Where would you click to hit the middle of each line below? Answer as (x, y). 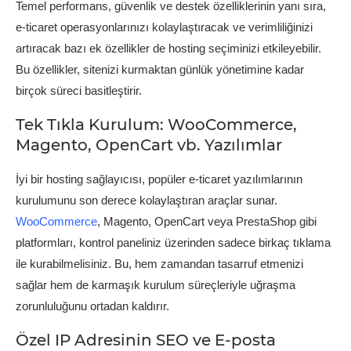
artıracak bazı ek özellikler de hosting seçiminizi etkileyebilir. (168, 48)
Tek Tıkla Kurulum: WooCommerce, (156, 124)
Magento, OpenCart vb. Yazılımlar (149, 145)
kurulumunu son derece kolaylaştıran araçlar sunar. (147, 200)
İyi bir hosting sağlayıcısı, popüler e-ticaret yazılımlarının (159, 179)
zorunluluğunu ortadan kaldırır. (92, 306)
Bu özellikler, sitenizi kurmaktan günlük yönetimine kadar (160, 69)
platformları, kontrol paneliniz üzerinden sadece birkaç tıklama (173, 242)
